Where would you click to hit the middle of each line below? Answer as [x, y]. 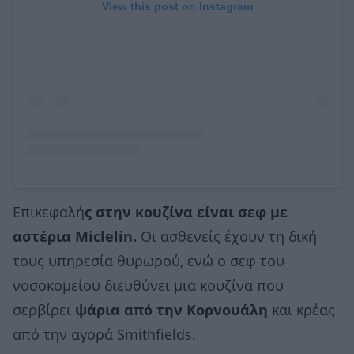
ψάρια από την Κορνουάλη [171, 311]
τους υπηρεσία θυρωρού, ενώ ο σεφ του [149, 262]
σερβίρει [44, 311]
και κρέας [301, 311]
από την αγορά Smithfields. [104, 335]
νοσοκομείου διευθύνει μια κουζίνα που [148, 286]
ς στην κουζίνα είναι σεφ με [186, 213]
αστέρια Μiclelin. [75, 237]
